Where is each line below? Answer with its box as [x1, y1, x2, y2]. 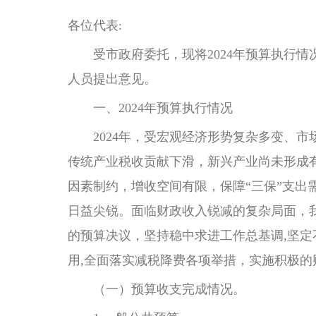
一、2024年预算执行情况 [68, 101, 236, 115]
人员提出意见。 [68, 72, 157, 86]
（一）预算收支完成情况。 [68, 282, 245, 296]
